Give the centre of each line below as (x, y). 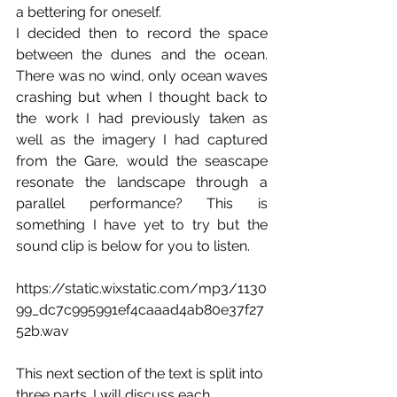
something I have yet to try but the (142, 225)
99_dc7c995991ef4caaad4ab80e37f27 (140, 310)
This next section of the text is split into (141, 374)
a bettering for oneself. (90, 12)
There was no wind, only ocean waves (142, 76)
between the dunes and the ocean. (142, 55)
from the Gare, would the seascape (142, 161)
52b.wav (43, 331)
